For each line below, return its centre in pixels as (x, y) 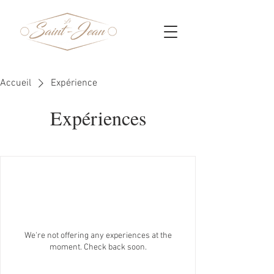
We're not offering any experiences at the (98, 236)
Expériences (98, 118)
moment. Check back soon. (98, 247)
